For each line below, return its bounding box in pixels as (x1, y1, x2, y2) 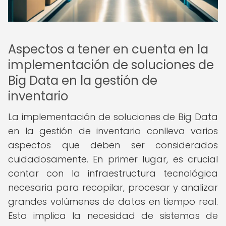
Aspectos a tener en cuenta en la (8, 41, 208, 58)
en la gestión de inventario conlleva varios (8, 125, 218, 137)
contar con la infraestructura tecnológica (8, 167, 218, 180)
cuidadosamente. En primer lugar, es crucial (8, 153, 218, 165)
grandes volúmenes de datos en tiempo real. (8, 195, 218, 208)
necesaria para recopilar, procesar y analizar (8, 181, 218, 194)
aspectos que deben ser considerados (8, 139, 218, 151)
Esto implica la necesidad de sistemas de (8, 209, 218, 222)
